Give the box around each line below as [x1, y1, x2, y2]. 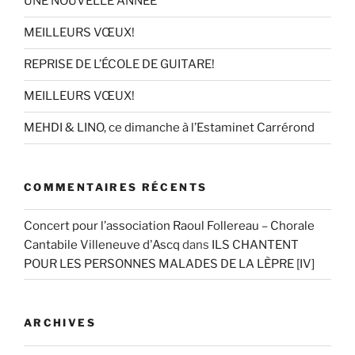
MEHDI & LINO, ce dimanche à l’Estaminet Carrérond [24, 120, 315, 136]
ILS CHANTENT [212, 237, 299, 252]
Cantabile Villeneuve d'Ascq [24, 237, 180, 252]
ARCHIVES [24, 316, 96, 330]
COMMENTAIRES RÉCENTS [24, 180, 208, 193]
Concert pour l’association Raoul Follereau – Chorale [24, 218, 315, 233]
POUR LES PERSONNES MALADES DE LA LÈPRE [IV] [24, 256, 315, 271]
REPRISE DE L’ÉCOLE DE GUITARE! [24, 57, 215, 72]
